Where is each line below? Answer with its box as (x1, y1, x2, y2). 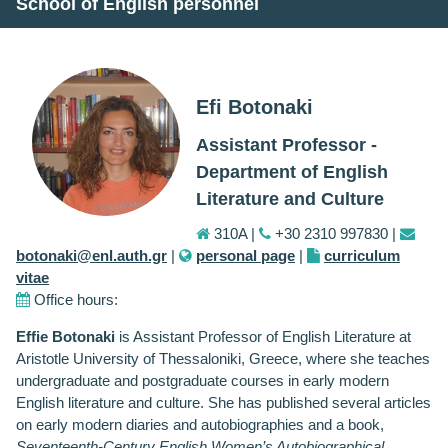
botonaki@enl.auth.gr (16, 246, 167, 264)
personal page (196, 246, 295, 264)
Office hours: (30, 290, 118, 308)
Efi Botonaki (196, 95, 313, 118)
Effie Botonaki (16, 327, 115, 345)
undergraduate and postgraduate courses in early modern (16, 371, 389, 389)
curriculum (324, 246, 400, 264)
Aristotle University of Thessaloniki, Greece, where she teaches (16, 349, 430, 367)
